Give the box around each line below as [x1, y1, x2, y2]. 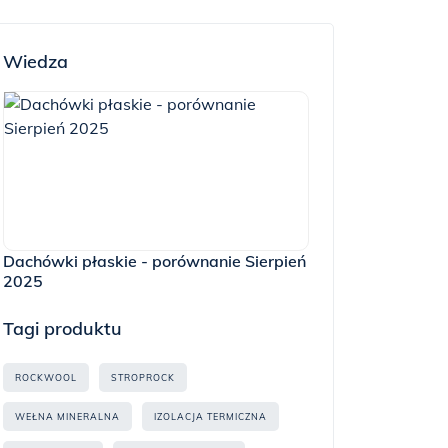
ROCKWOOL [15, 372, 77, 383]
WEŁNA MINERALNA [15, 411, 120, 422]
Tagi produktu [3, 317, 122, 340]
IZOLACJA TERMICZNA [154, 411, 267, 422]
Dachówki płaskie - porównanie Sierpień [3, 251, 306, 271]
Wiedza [3, 50, 68, 73]
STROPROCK [111, 372, 175, 383]
